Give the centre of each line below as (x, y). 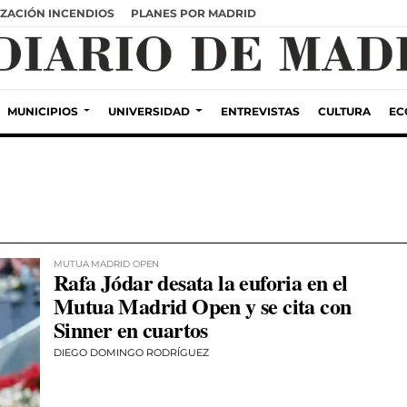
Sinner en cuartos (131, 329)
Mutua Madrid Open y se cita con (203, 306)
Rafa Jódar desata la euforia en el (201, 282)
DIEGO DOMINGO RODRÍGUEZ (131, 352)
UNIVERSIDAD (149, 111)
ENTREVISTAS (260, 111)
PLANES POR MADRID (194, 13)
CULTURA (344, 111)
